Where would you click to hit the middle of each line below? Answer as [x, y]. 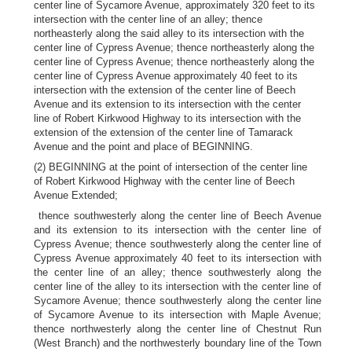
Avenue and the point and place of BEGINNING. [144, 147]
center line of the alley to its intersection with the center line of [178, 286]
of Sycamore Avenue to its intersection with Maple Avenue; [178, 315]
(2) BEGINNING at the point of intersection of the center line [171, 167]
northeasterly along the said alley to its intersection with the [169, 33]
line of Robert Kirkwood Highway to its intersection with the [168, 118]
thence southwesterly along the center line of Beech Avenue [178, 216]
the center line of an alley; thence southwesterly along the [178, 272]
